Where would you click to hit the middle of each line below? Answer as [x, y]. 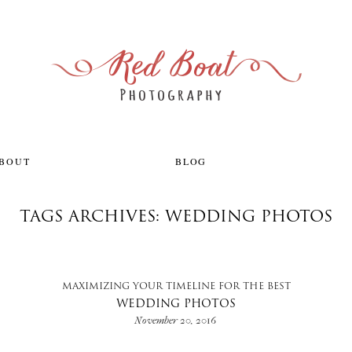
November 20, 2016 [175, 321]
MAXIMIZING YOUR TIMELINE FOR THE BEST [176, 287]
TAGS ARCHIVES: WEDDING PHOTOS [176, 218]
